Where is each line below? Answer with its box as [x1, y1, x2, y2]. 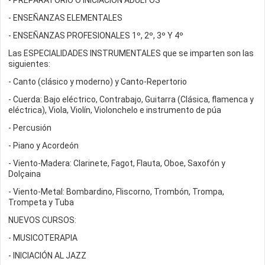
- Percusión [8, 123, 51, 132]
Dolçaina [8, 169, 41, 179]
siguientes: [8, 59, 50, 69]
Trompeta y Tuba [8, 198, 74, 207]
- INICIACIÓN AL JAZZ [8, 251, 86, 260]
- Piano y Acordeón [8, 141, 79, 150]
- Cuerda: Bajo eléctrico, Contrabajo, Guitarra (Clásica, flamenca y [8, 95, 254, 104]
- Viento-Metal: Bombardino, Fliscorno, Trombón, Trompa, [8, 187, 224, 196]
